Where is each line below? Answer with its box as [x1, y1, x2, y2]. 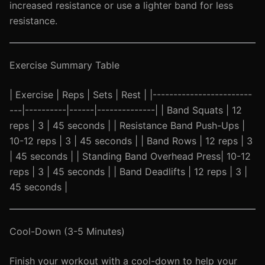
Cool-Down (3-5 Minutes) [9, 225, 125, 237]
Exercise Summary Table [9, 59, 119, 71]
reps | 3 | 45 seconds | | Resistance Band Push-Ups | [9, 119, 245, 131]
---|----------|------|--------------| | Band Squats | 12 [9, 104, 242, 116]
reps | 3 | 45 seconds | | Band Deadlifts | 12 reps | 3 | [9, 166, 247, 177]
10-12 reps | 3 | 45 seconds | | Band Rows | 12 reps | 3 [9, 135, 253, 147]
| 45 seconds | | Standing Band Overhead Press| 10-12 [9, 150, 251, 162]
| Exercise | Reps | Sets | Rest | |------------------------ [9, 89, 252, 101]
